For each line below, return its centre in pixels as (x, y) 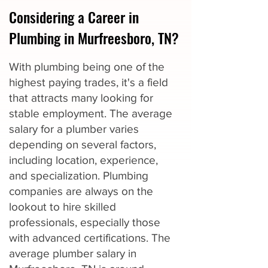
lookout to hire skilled (63, 207)
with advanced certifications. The (90, 238)
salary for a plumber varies (74, 129)
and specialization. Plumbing (79, 176)
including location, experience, (83, 160)
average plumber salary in (73, 253)
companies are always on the (81, 191)
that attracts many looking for (81, 98)
